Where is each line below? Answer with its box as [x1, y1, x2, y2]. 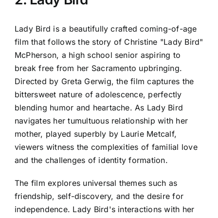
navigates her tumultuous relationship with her [15, 116, 188, 126]
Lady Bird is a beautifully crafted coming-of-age [15, 24, 197, 34]
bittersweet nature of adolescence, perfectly [15, 90, 182, 100]
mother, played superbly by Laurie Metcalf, [15, 129, 177, 139]
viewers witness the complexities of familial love [15, 142, 198, 152]
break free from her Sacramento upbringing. [15, 63, 182, 73]
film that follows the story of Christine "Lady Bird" [15, 37, 203, 47]
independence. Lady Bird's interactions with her [15, 204, 195, 215]
